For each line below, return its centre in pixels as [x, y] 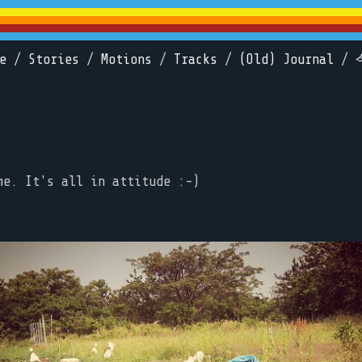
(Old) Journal [286, 59]
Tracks [196, 59]
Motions [126, 59]
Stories [54, 59]
